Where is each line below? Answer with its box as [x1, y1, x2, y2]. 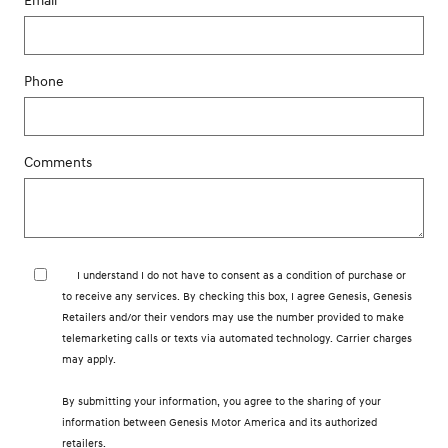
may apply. [62, 353, 119, 367]
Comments [24, 154, 92, 171]
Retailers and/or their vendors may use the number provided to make [62, 311, 404, 325]
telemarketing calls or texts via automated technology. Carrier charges [62, 332, 412, 346]
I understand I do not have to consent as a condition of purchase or [77, 269, 406, 283]
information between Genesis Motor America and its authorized [62, 416, 377, 430]
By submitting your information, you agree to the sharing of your [62, 395, 381, 409]
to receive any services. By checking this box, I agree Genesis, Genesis [62, 290, 412, 304]
